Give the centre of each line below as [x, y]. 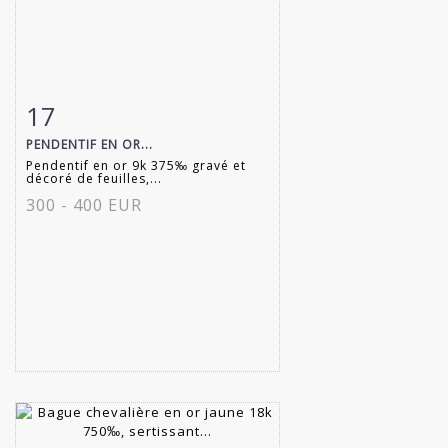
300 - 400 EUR [84, 204]
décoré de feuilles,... [94, 178]
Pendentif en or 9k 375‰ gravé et [136, 165]
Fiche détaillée [89, 111]
